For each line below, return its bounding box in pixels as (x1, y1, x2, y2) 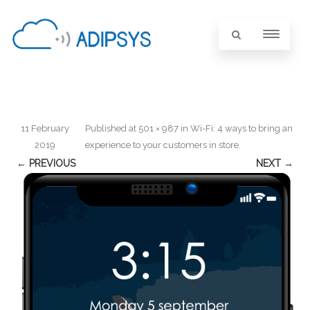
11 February (21, 123, 69, 134)
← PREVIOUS (17, 158, 75, 169)
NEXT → (256, 158, 293, 169)
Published (85, 123, 129, 134)
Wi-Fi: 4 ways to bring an (190, 123, 293, 134)
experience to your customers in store (85, 140, 239, 150)
